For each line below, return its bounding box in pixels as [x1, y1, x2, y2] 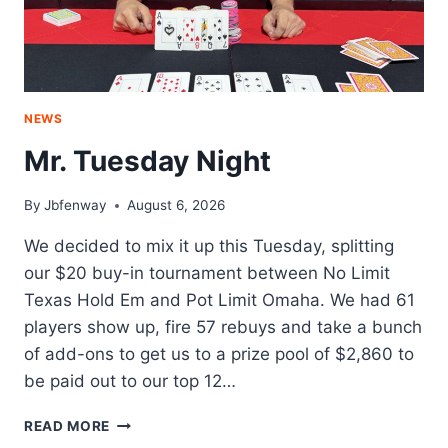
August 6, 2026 [127, 197, 226, 214]
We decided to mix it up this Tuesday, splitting [24, 236, 394, 257]
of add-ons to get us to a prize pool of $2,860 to [24, 344, 414, 365]
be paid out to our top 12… [24, 371, 236, 392]
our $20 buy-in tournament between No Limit [24, 263, 390, 284]
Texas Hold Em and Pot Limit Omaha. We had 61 [24, 290, 415, 311]
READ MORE [24, 418, 111, 435]
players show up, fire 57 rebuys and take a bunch [24, 317, 422, 338]
